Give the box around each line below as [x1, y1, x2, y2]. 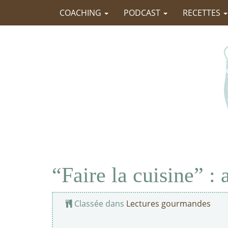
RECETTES [183, 7, 222, 18]
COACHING [60, 7, 103, 18]
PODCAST [124, 7, 162, 18]
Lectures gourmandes [126, 198, 211, 209]
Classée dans [72, 198, 126, 209]
